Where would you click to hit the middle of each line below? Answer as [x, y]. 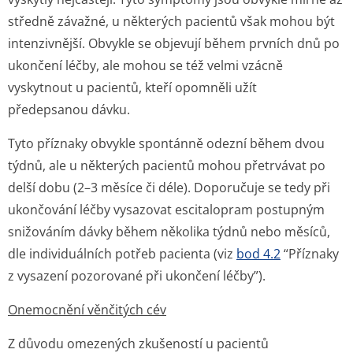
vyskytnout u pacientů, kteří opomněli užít [132, 87]
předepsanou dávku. [69, 110]
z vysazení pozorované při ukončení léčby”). [137, 276]
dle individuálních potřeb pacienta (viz [122, 254]
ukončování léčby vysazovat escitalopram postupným [166, 210]
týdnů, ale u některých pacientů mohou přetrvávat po [167, 165]
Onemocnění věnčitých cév [87, 310]
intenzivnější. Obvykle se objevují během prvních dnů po [174, 43]
